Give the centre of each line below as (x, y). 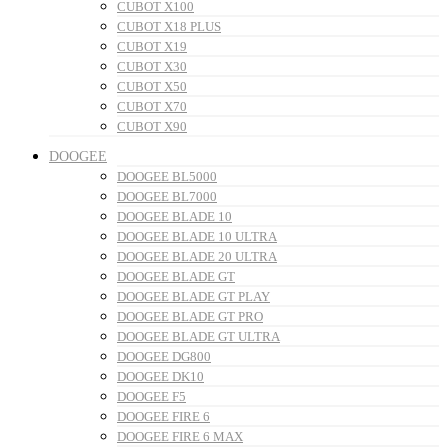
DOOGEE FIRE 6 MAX (180, 437)
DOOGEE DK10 (160, 377)
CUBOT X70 (152, 107)
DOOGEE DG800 (164, 357)
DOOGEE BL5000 (167, 177)
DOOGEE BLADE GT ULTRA (198, 337)
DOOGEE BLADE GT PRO (190, 317)
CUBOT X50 (152, 87)
